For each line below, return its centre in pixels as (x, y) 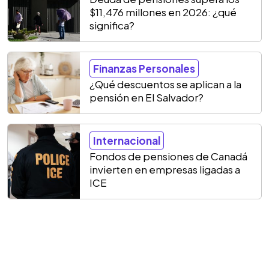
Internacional (127, 141)
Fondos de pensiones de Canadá (168, 156)
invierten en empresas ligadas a (165, 169)
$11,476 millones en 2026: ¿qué (163, 12)
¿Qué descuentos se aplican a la (165, 84)
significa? (112, 25)
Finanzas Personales (144, 68)
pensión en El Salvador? (147, 97)
